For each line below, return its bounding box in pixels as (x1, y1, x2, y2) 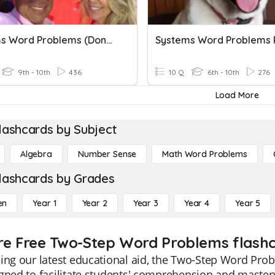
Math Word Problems (162, 149, 247, 160)
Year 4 (184, 198, 209, 209)
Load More (215, 90, 259, 101)
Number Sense (77, 149, 137, 160)
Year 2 (82, 198, 107, 209)
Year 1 (33, 198, 56, 209)
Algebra (20, 149, 52, 160)
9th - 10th (16, 68, 50, 77)
